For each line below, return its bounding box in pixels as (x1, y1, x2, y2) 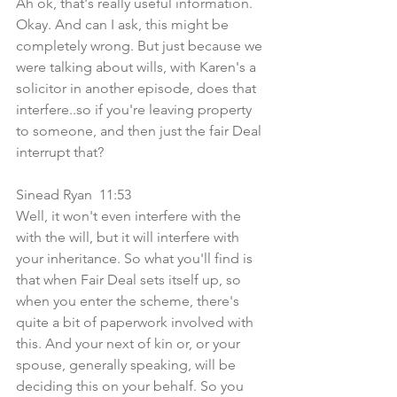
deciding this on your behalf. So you (16, 378, 247, 394)
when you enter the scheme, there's (16, 292, 243, 309)
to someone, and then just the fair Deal (16, 122, 265, 139)
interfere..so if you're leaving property (16, 101, 255, 118)
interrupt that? (16, 144, 104, 160)
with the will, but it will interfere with (16, 229, 243, 245)
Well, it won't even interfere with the (16, 207, 245, 224)
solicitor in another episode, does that (16, 80, 260, 97)
